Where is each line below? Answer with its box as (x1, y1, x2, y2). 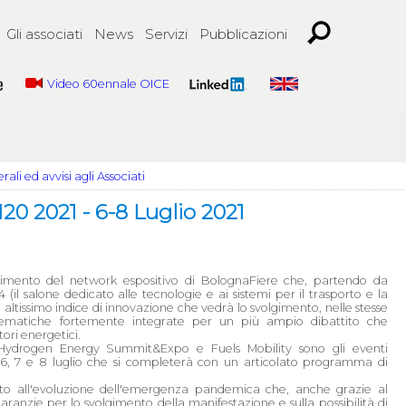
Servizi (145, 25, 188, 43)
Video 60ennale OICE (47, 77, 170, 91)
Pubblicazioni (199, 25, 287, 43)
